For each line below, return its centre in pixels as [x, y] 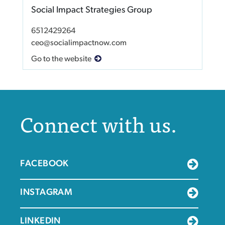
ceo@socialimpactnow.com [79, 43]
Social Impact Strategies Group [91, 11]
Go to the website [61, 60]
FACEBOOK [44, 164]
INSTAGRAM [46, 193]
